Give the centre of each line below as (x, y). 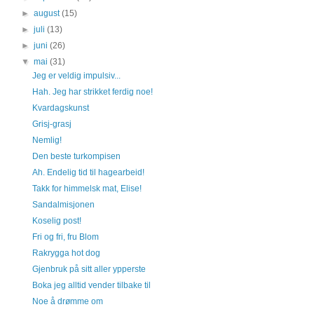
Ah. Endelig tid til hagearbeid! (88, 172)
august (48, 13)
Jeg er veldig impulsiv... (76, 76)
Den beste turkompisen (76, 156)
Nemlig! (47, 140)
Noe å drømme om (67, 301)
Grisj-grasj (52, 124)
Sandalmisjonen (63, 205)
